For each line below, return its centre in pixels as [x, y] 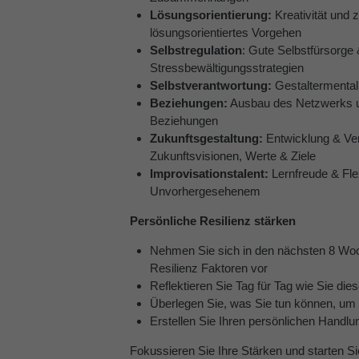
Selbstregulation [196, 50]
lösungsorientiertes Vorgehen [226, 32]
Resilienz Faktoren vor [209, 268]
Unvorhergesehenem [205, 191]
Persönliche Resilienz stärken [213, 220]
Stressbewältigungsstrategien [227, 67]
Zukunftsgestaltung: [206, 138]
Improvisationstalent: [209, 173]
